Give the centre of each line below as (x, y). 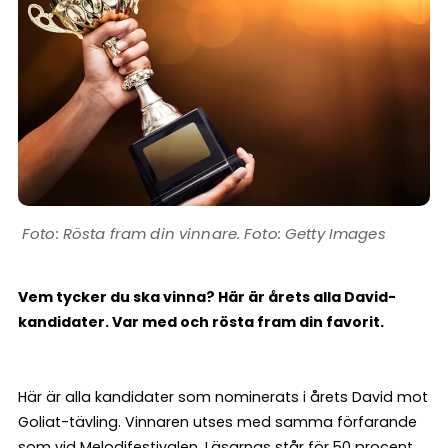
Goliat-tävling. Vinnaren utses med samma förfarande (217, 421)
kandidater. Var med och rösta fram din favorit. (201, 321)
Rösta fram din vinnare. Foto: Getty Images (224, 233)
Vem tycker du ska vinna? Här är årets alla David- (207, 296)
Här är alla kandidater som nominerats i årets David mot (223, 396)
